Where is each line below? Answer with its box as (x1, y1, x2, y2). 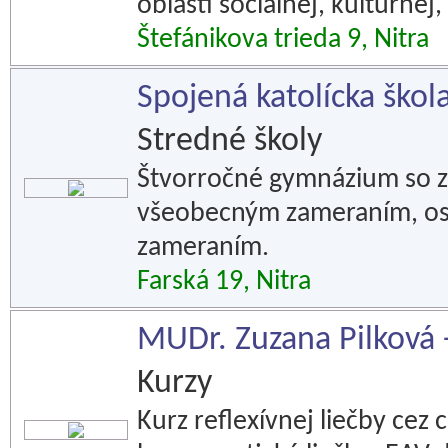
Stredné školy (137, 124, 322, 159)
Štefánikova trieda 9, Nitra (137, 26, 429, 54)
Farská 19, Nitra (137, 268, 311, 296)
